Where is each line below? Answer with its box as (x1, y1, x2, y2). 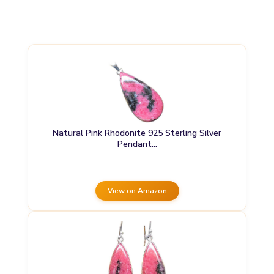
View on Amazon (107, 185, 167, 196)
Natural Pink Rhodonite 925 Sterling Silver (53, 127, 221, 139)
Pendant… (117, 138, 157, 150)
